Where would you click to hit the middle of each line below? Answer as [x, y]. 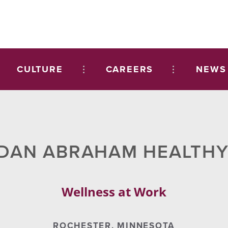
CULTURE [40, 69]
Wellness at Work [114, 192]
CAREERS [130, 69]
